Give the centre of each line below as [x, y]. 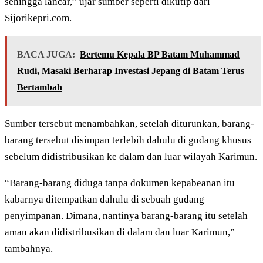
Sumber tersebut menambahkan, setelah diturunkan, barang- [129, 124]
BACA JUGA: [46, 55]
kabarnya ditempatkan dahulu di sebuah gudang [104, 200]
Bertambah [40, 87]
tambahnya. [29, 249]
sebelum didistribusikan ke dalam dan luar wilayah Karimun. [131, 157]
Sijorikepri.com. [38, 18]
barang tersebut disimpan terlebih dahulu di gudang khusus [128, 140]
